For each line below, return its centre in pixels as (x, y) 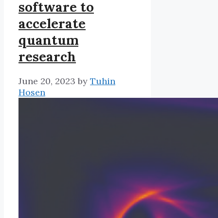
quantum (48, 40)
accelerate (52, 23)
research (47, 56)
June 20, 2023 (47, 81)
